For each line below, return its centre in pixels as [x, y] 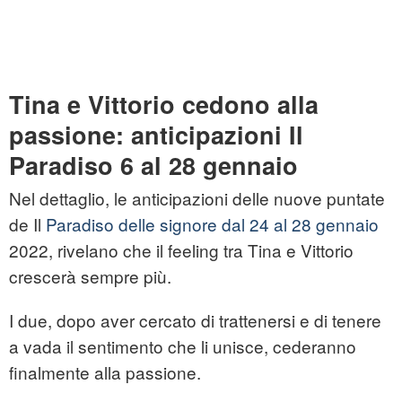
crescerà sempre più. [90, 276]
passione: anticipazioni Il [156, 135]
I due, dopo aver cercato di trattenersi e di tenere [195, 320]
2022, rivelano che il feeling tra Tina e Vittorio [181, 250]
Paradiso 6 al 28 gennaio [153, 166]
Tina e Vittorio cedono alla [164, 105]
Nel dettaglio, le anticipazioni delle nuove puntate [197, 198]
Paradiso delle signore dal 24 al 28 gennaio [212, 224]
